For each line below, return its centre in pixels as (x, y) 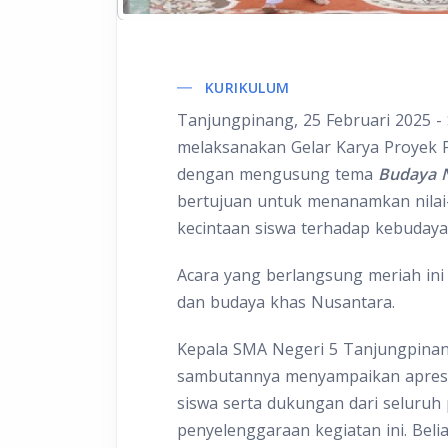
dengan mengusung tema (277, 174)
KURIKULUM (247, 88)
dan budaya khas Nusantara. (288, 302)
